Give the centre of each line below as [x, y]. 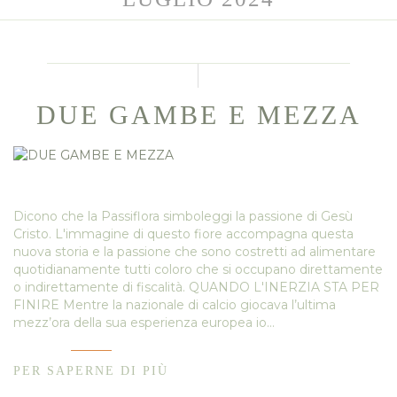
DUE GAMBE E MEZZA [198, 115]
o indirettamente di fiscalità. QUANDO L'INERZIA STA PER [196, 288]
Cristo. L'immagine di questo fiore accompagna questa [183, 234]
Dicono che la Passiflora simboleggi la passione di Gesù [183, 217]
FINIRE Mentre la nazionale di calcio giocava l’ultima [175, 305]
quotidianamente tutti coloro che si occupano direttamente [198, 270]
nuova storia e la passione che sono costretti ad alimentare [195, 252]
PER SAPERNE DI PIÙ [91, 371]
